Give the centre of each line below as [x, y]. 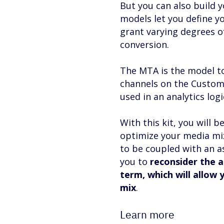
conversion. [144, 44]
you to [135, 161]
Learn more [147, 214]
